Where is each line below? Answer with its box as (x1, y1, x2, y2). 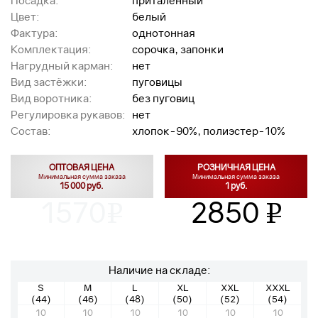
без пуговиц (132, 92, 194, 104)
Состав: (11, 124, 50, 137)
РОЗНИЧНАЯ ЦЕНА (197, 162, 275, 172)
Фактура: (11, 26, 57, 39)
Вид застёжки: (11, 75, 87, 88)
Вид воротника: (11, 92, 92, 104)
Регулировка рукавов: (11, 108, 125, 121)
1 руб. (224, 180, 248, 191)
